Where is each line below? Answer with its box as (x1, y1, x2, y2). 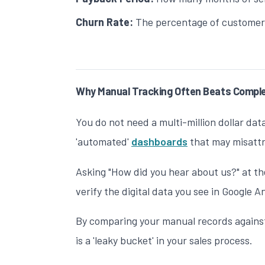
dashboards (131, 135, 188, 148)
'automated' (76, 135, 131, 148)
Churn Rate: (76, 15, 133, 29)
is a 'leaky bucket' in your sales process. (76, 234, 253, 247)
